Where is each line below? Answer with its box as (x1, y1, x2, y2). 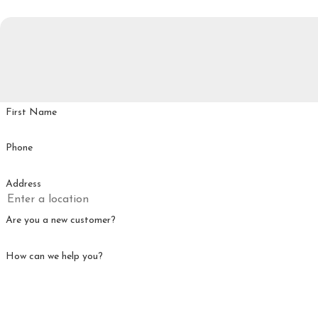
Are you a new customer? (5, 214, 116, 226)
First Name (5, 106, 57, 118)
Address (5, 179, 41, 190)
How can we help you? (5, 251, 103, 262)
